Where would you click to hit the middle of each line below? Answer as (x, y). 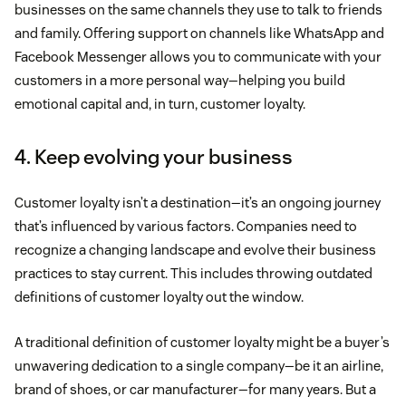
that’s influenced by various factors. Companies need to (186, 226)
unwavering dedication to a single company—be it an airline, (199, 365)
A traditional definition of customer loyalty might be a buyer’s (202, 342)
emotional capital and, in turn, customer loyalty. (160, 103)
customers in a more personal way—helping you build (180, 80)
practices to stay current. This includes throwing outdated (193, 273)
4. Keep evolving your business (154, 156)
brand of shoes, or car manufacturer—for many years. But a (195, 389)
